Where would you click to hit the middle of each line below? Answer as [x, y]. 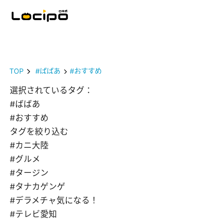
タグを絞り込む [39, 132]
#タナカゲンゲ [38, 187]
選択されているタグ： [51, 91]
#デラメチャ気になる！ [54, 201]
